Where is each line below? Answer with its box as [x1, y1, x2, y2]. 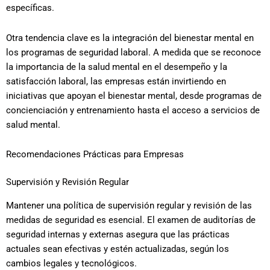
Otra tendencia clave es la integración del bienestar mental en [6, 32, 254, 43]
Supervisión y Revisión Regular [6, 177, 129, 188]
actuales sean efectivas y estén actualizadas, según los [6, 243, 229, 254]
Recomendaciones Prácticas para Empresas [6, 149, 184, 160]
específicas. [6, 2, 54, 14]
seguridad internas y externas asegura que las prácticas [6, 228, 230, 240]
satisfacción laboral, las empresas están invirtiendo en [6, 75, 226, 87]
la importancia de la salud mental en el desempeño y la [6, 61, 227, 72]
